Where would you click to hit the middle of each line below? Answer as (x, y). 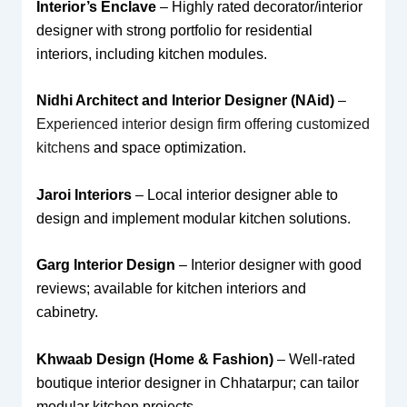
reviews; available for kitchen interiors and (171, 289)
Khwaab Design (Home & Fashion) (154, 359)
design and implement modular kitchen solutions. (193, 218)
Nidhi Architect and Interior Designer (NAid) (185, 101)
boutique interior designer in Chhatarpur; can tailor (197, 383)
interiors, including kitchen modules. (151, 54)
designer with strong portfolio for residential (174, 30)
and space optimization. (168, 148)
